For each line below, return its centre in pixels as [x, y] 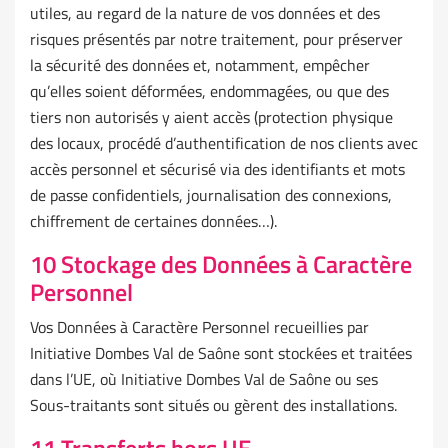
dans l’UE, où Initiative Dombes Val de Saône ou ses [204, 379]
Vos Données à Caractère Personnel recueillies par [199, 327]
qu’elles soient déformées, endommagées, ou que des [209, 91]
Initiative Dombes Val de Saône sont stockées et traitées [221, 353]
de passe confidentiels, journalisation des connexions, [211, 195]
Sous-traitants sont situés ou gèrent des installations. [213, 405]
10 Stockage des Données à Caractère [221, 264]
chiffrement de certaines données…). [153, 221]
